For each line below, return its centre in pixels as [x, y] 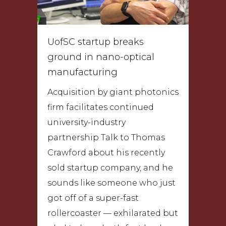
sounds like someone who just [111, 183]
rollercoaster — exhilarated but [113, 213]
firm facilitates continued [101, 107]
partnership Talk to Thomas [106, 137]
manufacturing [82, 72]
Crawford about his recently [106, 152]
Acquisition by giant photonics [113, 92]
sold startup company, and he [110, 167]
